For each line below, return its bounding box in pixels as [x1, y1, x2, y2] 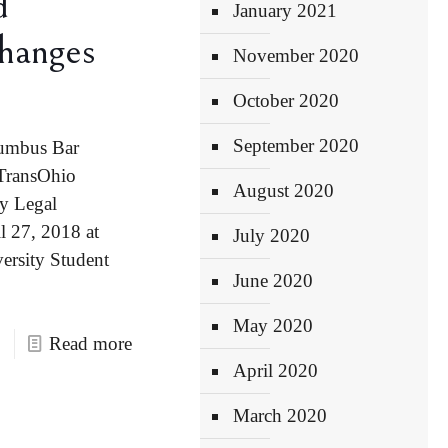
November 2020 [233, 45, 360, 66]
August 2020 [233, 180, 335, 201]
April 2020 [233, 360, 319, 381]
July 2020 [233, 225, 311, 246]
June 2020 [233, 270, 314, 291]
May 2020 [233, 315, 314, 336]
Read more [48, 333, 132, 354]
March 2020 [233, 405, 328, 426]
